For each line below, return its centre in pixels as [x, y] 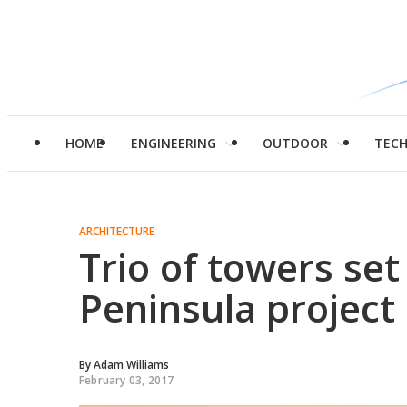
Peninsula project [237, 308]
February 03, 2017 [127, 380]
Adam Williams [131, 365]
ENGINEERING [174, 143]
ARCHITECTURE [117, 231]
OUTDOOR [295, 143]
